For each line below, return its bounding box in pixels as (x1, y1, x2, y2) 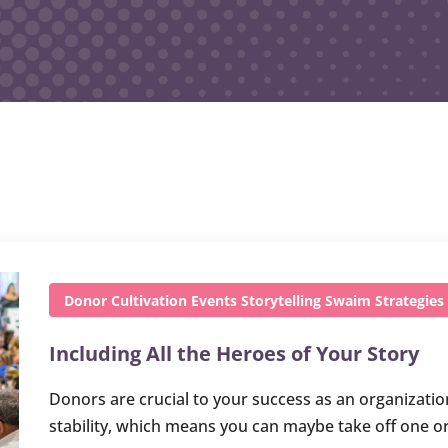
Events (191, 290, 237, 310)
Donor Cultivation (64, 290, 187, 310)
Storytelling (241, 290, 321, 310)
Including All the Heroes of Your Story (49, 339, 419, 367)
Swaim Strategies (325, 290, 444, 310)
